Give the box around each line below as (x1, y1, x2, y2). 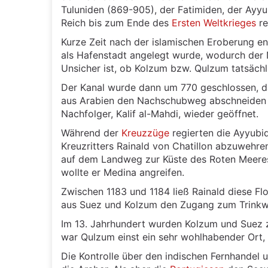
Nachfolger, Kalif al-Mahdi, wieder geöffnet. (61, 108, 258, 120)
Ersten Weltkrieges (172, 17, 256, 29)
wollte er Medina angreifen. (61, 166, 184, 178)
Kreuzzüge (121, 127, 169, 139)
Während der (61, 127, 121, 139)
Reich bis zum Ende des (61, 17, 172, 29)
